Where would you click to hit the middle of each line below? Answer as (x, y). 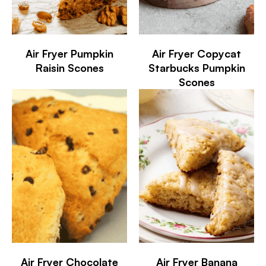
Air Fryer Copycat (197, 54)
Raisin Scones (69, 68)
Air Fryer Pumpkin (69, 54)
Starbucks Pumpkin (197, 68)
